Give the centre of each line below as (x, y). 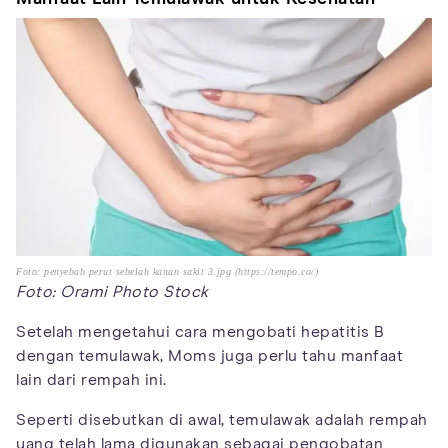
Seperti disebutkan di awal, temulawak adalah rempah (222, 420)
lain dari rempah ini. (91, 380)
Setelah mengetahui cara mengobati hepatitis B (200, 332)
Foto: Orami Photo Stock (112, 292)
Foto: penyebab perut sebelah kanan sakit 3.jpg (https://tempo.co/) (167, 271)
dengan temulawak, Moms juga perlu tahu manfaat (209, 356)
